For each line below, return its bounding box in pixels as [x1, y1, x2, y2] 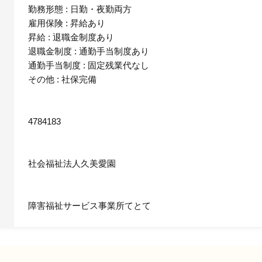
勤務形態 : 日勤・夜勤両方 [28, 4, 132, 15]
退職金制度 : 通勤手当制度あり [28, 46, 149, 57]
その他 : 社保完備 [28, 74, 96, 85]
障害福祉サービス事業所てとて [28, 201, 151, 211]
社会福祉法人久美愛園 [28, 158, 116, 169]
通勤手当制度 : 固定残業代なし [28, 60, 149, 71]
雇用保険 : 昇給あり [28, 18, 105, 29]
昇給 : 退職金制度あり [28, 32, 114, 43]
